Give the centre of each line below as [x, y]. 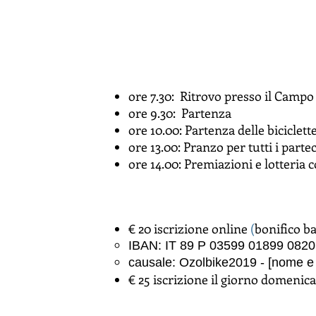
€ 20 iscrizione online [188, 229]
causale [150, 262]
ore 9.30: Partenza [180, 113]
